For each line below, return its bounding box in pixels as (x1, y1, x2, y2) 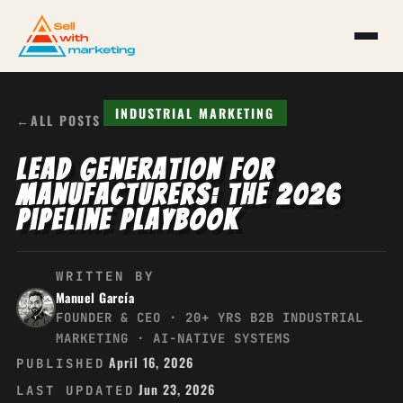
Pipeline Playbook (15, 205, 239, 236)
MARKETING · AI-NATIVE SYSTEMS (55, 330, 291, 346)
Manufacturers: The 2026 (15, 180, 341, 210)
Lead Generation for (15, 155, 274, 185)
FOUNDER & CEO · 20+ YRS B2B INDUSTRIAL (55, 309, 363, 326)
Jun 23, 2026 (138, 380, 215, 399)
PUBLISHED (15, 355, 105, 372)
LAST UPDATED (15, 382, 135, 399)
